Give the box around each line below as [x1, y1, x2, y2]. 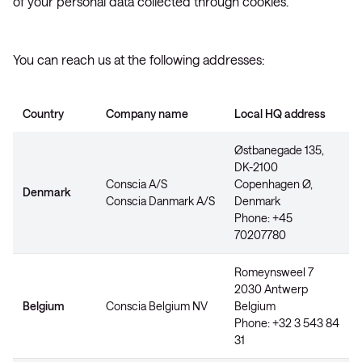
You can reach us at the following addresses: [13, 52, 264, 67]
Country [23, 107, 64, 120]
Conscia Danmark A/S [106, 194, 215, 208]
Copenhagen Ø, [234, 177, 313, 191]
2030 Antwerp [234, 282, 308, 296]
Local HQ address [234, 107, 326, 120]
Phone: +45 [234, 211, 293, 225]
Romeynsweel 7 [234, 265, 314, 279]
